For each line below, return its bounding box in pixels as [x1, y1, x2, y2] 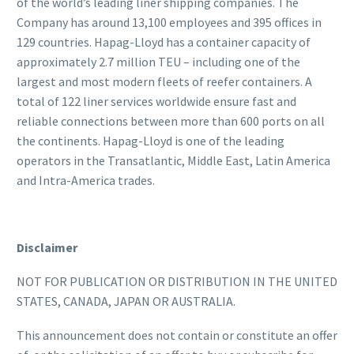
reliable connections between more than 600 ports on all [17, 113, 325, 130]
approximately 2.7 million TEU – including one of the [17, 54, 300, 70]
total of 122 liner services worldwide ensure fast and [17, 93, 296, 110]
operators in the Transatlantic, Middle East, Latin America [17, 153, 330, 169]
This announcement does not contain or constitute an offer [17, 326, 337, 343]
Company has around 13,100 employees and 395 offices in [17, 14, 322, 31]
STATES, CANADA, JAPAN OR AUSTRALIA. [17, 292, 235, 309]
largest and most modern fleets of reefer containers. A [17, 73, 312, 90]
